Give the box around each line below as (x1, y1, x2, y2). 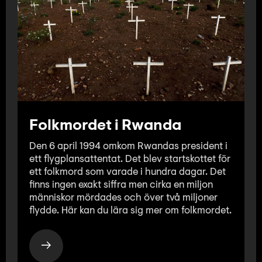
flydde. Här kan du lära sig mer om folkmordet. (29, 206, 232, 216)
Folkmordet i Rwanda (29, 119, 181, 135)
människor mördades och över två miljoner (29, 193, 218, 204)
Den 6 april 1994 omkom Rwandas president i (29, 142, 227, 152)
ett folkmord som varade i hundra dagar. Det (29, 167, 226, 178)
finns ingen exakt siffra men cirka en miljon (29, 180, 213, 191)
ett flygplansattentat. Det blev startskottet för (29, 154, 230, 165)
